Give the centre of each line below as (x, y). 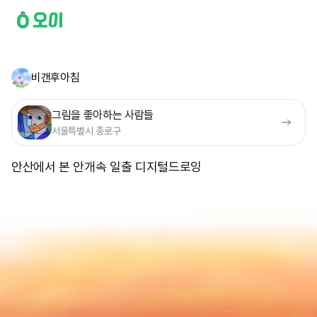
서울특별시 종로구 (86, 131)
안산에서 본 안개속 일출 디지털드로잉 (106, 167)
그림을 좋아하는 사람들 (103, 115)
